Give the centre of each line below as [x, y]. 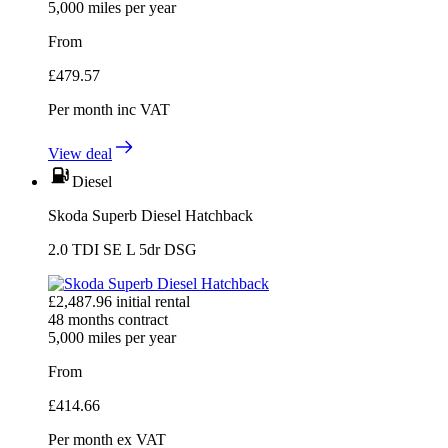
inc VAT [143, 109]
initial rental [151, 301]
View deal [80, 153]
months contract [116, 319]
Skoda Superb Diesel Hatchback [150, 215]
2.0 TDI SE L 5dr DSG [122, 249]
